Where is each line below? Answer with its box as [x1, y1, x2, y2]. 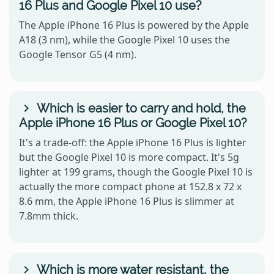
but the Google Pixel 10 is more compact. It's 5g [19, 150, 239, 164]
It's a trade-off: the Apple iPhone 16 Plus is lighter [19, 135, 246, 149]
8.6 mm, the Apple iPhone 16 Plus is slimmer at [19, 194, 234, 208]
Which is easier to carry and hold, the [34, 100, 246, 116]
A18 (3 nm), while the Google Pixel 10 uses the [19, 32, 230, 46]
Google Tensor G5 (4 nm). [19, 47, 136, 61]
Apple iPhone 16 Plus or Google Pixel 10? [19, 115, 247, 130]
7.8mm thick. [19, 209, 78, 223]
